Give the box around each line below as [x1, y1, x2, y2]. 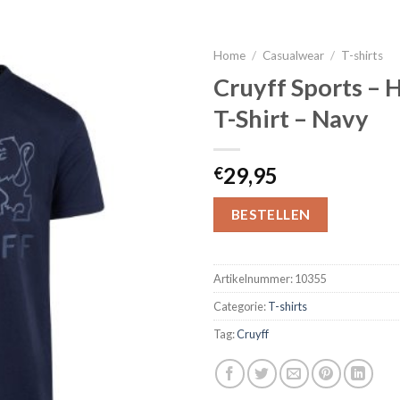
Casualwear [262, 48, 325, 62]
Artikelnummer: [213, 271, 295, 287]
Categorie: [213, 299, 268, 314]
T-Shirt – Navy [213, 103, 369, 133]
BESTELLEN [230, 205, 311, 222]
